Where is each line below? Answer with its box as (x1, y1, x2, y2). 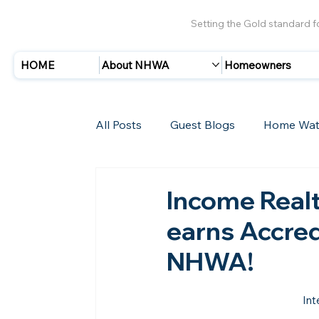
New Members (124, 231, 203, 246)
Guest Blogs (170, 117, 236, 132)
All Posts (95, 117, 142, 132)
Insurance (124, 174, 177, 189)
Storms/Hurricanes (205, 174, 306, 189)
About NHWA (102, 58, 170, 72)
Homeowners (224, 58, 292, 72)
